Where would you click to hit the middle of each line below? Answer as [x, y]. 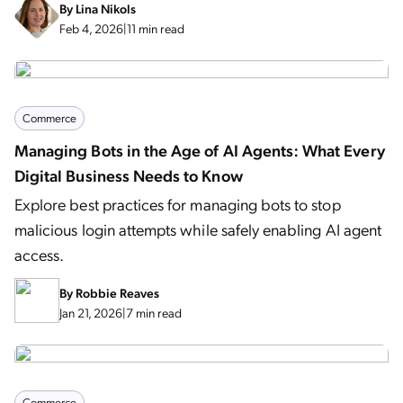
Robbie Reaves [117, 292]
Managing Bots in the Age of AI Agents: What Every [200, 150]
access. [40, 254]
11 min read [156, 28]
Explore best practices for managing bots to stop [178, 204]
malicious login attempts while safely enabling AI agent [198, 229]
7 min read [154, 312]
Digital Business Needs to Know [129, 175]
